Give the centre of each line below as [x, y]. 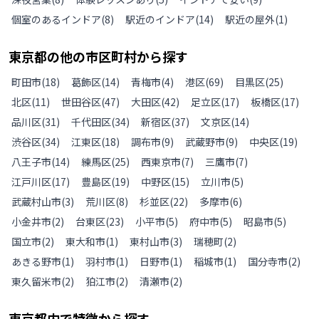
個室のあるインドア [56, 19]
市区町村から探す [137, 56]
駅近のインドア [160, 19]
